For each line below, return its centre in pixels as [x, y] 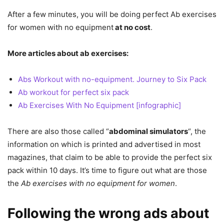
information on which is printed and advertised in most [104, 144]
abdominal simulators [148, 131]
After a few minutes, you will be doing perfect [89, 14]
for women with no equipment [60, 27]
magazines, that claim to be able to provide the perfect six [110, 157]
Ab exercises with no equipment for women [98, 183]
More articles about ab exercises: [68, 53]
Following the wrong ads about [108, 213]
